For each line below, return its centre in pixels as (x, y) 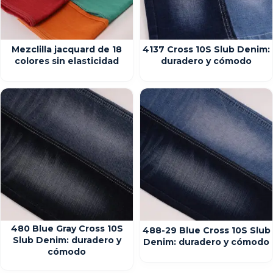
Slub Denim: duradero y (67, 240)
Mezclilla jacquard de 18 (67, 49)
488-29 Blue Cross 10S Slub (206, 230)
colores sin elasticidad (67, 61)
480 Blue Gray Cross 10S (67, 229)
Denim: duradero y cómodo (206, 242)
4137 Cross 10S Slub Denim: (206, 49)
